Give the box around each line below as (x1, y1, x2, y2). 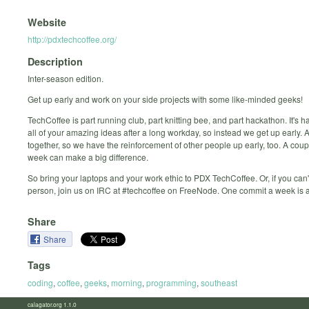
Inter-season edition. (28, 72, 103, 85)
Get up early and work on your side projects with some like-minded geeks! (28, 93, 303, 106)
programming (146, 276, 197, 288)
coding (28, 276, 53, 288)
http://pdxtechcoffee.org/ (28, 32, 117, 45)
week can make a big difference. (28, 151, 148, 163)
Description (28, 54, 83, 69)
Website (28, 14, 66, 29)
